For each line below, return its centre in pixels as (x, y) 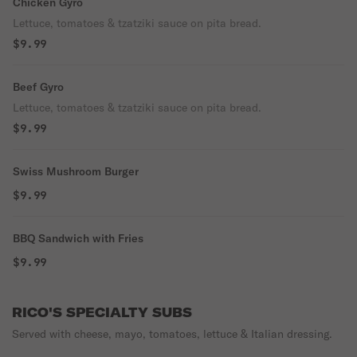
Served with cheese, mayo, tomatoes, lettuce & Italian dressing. (172, 334)
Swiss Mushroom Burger (76, 171)
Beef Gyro (38, 87)
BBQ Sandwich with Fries (78, 238)
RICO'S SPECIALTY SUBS (102, 312)
